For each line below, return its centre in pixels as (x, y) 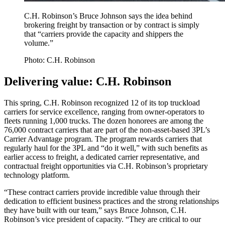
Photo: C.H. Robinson (60, 60)
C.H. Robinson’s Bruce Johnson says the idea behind (108, 16)
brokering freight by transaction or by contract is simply (112, 25)
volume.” (39, 43)
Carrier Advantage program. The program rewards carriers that (103, 139)
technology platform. (37, 175)
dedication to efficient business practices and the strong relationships (111, 201)
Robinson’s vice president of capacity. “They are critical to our (102, 219)
